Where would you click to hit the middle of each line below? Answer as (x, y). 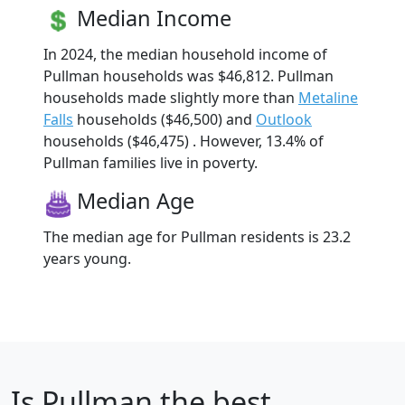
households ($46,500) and (165, 119)
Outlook (284, 119)
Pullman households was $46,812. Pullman (188, 75)
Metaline (328, 97)
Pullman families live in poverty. (151, 162)
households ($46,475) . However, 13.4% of (184, 141)
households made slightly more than (171, 97)
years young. (87, 258)
